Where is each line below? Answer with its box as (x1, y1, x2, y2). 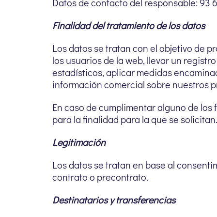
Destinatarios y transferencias (52, 193, 175, 206)
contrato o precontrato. (52, 170, 148, 183)
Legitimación (52, 136, 106, 148)
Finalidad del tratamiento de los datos (52, 19, 205, 31)
